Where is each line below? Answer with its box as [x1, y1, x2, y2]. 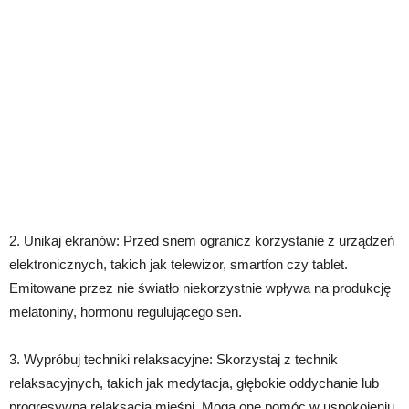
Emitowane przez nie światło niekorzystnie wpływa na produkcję [9, 279, 391, 296]
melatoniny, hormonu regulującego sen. [9, 303, 242, 320]
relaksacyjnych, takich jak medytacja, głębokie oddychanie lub [9, 374, 379, 391]
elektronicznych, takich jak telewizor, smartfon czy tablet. [9, 256, 348, 272]
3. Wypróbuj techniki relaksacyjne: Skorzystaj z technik [9, 351, 338, 367]
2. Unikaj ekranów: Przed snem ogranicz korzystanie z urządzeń [9, 232, 394, 248]
